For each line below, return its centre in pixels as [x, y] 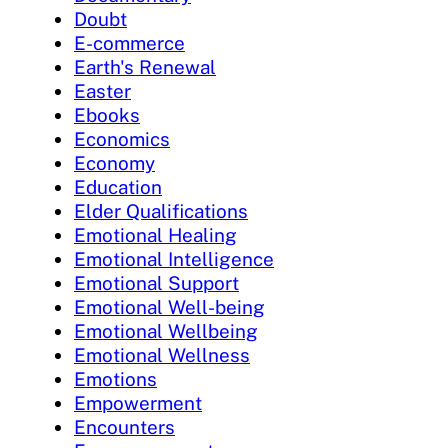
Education [118, 186]
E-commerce [129, 42]
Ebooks [107, 114]
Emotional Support [156, 282]
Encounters [124, 426]
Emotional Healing [155, 234]
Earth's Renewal [145, 66]
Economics [122, 138]
